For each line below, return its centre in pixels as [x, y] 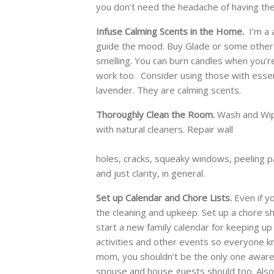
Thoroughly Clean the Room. [155, 115]
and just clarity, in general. [150, 173]
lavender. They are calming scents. [168, 90]
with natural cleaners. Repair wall [165, 129]
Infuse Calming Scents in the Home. [170, 31]
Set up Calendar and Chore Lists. [165, 198]
